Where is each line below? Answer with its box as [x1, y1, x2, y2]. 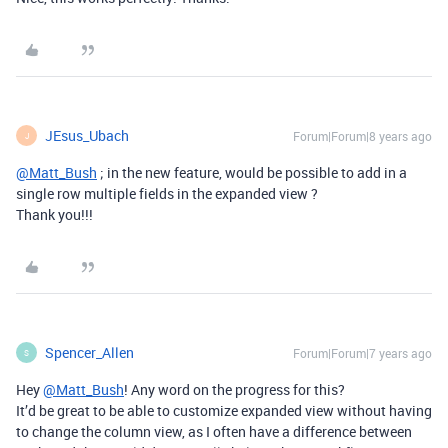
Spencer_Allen [45, 343, 134, 363]
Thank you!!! [16, 205, 93, 225]
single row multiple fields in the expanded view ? [16, 184, 318, 204]
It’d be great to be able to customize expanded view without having [16, 401, 432, 421]
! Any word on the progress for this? [124, 380, 345, 400]
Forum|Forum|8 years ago [293, 128, 432, 145]
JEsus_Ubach [45, 126, 129, 146]
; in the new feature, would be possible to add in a [97, 163, 407, 183]
